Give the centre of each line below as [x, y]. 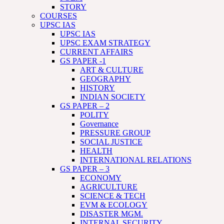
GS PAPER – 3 [85, 169]
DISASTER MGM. [111, 214]
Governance [99, 124]
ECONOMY [101, 178]
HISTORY [97, 88]
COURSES [58, 16]
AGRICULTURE [109, 187]
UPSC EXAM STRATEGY [105, 43]
